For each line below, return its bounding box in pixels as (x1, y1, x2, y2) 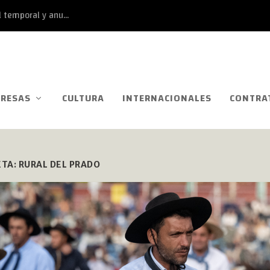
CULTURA (62, 89, 104, 107)
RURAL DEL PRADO (18, 159, 101, 170)
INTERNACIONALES (122, 89, 212, 107)
